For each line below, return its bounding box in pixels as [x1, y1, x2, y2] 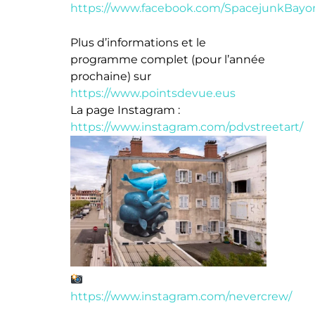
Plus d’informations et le [70, 36, 206, 50]
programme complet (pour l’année [70, 53, 265, 67]
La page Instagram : [70, 103, 180, 117]
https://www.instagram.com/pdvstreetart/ [70, 120, 303, 134]
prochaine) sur [70, 70, 151, 84]
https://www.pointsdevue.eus [70, 86, 236, 101]
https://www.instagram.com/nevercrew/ [70, 290, 292, 304]
